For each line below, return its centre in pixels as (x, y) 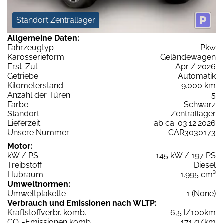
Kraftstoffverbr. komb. (47, 212)
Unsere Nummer (38, 132)
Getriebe (23, 76)
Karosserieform (36, 57)
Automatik (197, 76)
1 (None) (201, 193)
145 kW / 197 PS (186, 155)
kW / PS (23, 155)
